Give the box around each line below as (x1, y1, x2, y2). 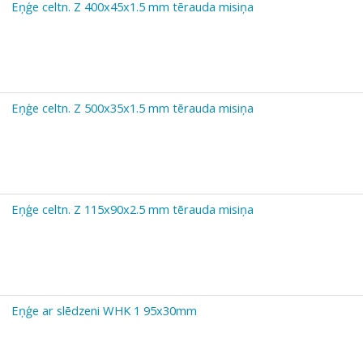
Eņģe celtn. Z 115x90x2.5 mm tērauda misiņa (11, 200, 254, 217)
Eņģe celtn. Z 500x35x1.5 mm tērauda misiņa (11, 99, 254, 116)
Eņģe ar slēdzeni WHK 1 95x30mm (11, 301, 197, 318)
